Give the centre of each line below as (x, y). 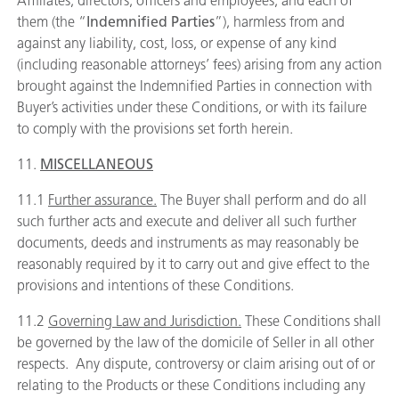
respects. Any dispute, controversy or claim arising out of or (196, 364)
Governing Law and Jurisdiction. (145, 321)
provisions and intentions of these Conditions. (155, 285)
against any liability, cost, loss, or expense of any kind (177, 43)
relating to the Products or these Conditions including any (191, 385)
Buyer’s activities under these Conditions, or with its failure (192, 107)
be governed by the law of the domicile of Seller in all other (195, 342)
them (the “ (52, 22)
